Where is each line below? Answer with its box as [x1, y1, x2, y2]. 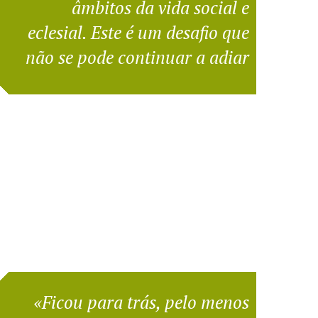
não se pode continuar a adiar [25, 45, 249, 69]
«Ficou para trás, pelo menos [33, 290, 249, 314]
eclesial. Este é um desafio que [27, 20, 249, 44]
